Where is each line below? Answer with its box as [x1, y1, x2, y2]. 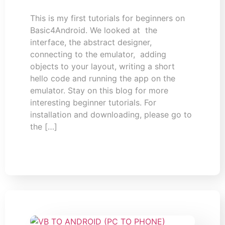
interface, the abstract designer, [30, 37, 152, 47]
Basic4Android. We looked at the [30, 25, 157, 35]
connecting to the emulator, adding [30, 49, 166, 59]
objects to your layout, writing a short [30, 61, 175, 71]
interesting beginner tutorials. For [30, 97, 156, 107]
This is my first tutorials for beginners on [30, 13, 185, 23]
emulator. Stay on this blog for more [30, 85, 168, 95]
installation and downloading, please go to [30, 109, 192, 120]
